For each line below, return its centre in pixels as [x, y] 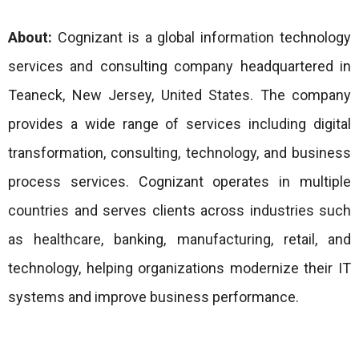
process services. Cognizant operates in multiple [179, 181]
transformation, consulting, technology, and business [179, 152]
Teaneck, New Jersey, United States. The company [179, 95]
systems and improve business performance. [153, 296]
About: [30, 37]
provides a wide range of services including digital [179, 123]
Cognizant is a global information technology [202, 37]
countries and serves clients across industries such [179, 210]
